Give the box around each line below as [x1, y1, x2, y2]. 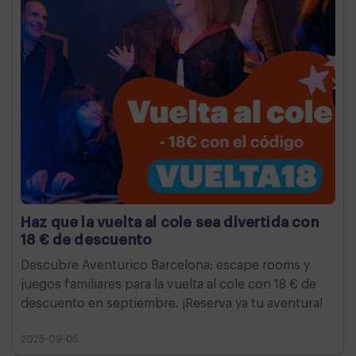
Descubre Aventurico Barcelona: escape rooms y [21, 258, 310, 272]
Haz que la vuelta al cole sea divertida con [21, 215, 319, 230]
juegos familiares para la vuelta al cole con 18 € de [21, 277, 316, 291]
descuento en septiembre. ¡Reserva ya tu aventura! [21, 296, 323, 310]
